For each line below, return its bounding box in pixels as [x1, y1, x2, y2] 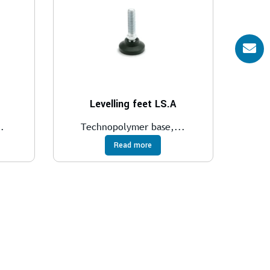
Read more [114, 140, 152, 151]
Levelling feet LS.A [90, 97, 177, 111]
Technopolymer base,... [81, 120, 186, 134]
